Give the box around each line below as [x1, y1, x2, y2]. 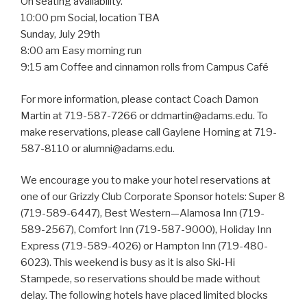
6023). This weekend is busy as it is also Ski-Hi [21, 256, 235, 269]
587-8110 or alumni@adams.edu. [21, 142, 175, 155]
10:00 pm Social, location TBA [21, 12, 160, 25]
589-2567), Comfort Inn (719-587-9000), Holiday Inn [21, 223, 271, 236]
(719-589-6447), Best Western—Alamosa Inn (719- [21, 207, 265, 220]
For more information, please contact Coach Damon [21, 93, 258, 106]
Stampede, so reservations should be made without [21, 273, 260, 286]
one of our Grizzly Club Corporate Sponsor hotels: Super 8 [21, 191, 285, 204]
